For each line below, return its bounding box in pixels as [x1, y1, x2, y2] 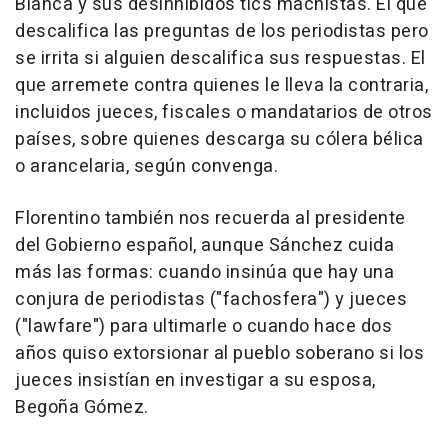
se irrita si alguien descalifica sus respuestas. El [15, 45, 426, 72]
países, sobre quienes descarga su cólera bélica [15, 126, 424, 153]
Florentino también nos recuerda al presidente [15, 205, 406, 232]
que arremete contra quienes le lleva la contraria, [15, 72, 428, 99]
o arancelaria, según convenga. [15, 153, 278, 180]
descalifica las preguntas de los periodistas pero [15, 18, 429, 45]
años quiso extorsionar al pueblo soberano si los [15, 340, 424, 367]
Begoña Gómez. [15, 394, 149, 421]
